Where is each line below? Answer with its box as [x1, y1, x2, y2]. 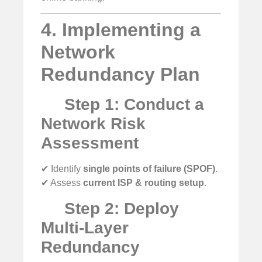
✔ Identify [41, 164, 83, 174]
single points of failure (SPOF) [83, 164, 215, 174]
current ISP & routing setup [83, 178, 204, 188]
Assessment [41, 134, 139, 153]
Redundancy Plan [41, 64, 200, 85]
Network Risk [41, 115, 146, 133]
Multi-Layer [41, 218, 129, 237]
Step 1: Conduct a [59, 95, 204, 114]
